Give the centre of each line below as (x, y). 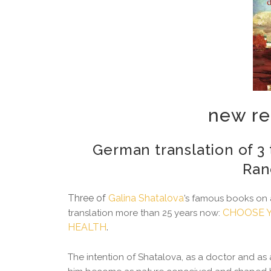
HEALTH (87, 227)
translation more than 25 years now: (145, 213)
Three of (88, 198)
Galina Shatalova (146, 198)
